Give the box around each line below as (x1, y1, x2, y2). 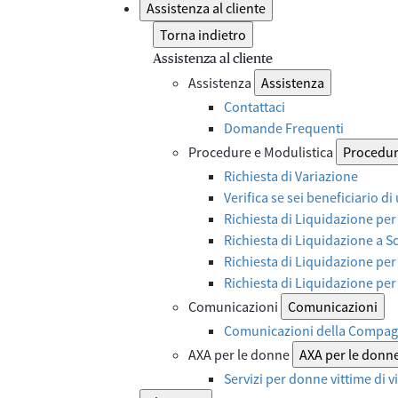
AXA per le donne (188, 346, 292, 363)
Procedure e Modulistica (188, 143, 336, 161)
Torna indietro (160, 26, 246, 44)
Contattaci (224, 98, 285, 115)
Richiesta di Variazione (224, 167, 358, 185)
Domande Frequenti (224, 119, 344, 137)
